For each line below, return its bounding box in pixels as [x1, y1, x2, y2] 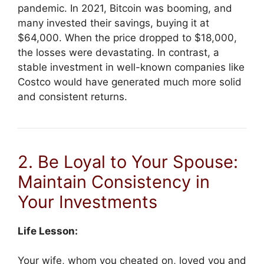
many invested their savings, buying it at [18, 16, 209, 29]
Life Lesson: [18, 225, 78, 237]
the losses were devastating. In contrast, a [18, 46, 219, 58]
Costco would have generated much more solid [18, 75, 242, 88]
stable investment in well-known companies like [18, 61, 245, 73]
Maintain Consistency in [18, 171, 210, 192]
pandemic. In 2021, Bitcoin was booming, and [18, 2, 232, 14]
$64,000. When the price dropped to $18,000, [18, 31, 237, 44]
